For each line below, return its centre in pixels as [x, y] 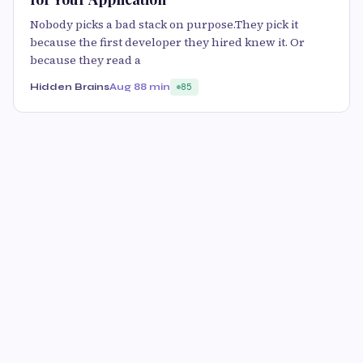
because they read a [85, 60]
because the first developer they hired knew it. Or [167, 42]
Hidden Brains [70, 86]
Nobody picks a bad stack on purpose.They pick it [164, 24]
